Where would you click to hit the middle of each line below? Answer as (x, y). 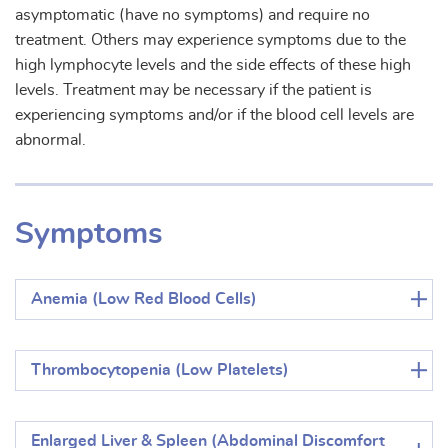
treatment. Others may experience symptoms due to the (210, 39)
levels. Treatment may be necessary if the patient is (193, 89)
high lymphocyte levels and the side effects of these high (213, 64)
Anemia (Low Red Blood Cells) (144, 298)
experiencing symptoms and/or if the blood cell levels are (214, 114)
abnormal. (50, 139)
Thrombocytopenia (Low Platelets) (160, 369)
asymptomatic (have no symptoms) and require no (192, 14)
